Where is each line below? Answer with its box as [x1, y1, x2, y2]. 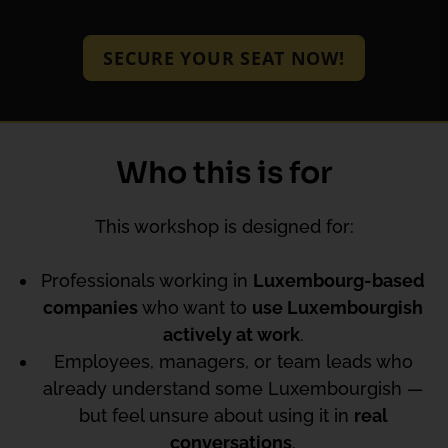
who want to [138, 296, 252, 318]
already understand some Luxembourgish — [43, 377, 423, 399]
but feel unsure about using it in [78, 404, 354, 426]
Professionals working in [41, 269, 253, 291]
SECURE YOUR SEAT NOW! [103, 45, 345, 70]
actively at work [162, 323, 300, 345]
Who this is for [115, 153, 333, 192]
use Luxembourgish [252, 296, 423, 318]
